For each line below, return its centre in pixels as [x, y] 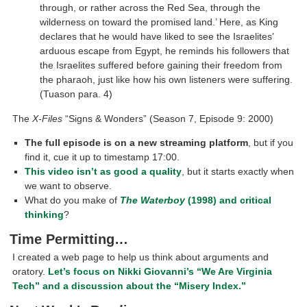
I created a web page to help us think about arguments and [141, 257]
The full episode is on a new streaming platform [137, 143]
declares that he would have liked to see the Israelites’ [156, 37]
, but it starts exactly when [238, 172]
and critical [244, 200]
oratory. [30, 271]
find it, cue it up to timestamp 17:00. [102, 157]
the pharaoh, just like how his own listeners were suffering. [166, 80]
